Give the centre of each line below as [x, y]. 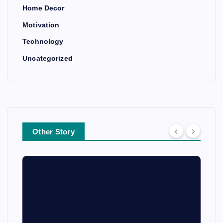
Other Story [54, 131]
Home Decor [44, 8]
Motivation [41, 25]
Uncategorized [48, 58]
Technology [43, 42]
